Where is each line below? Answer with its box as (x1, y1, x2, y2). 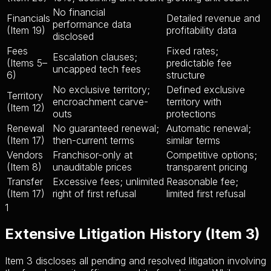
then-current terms (53, 134, 134, 146)
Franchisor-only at (53, 148, 132, 161)
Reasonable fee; (166, 175, 238, 188)
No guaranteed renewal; (53, 122, 159, 134)
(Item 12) (7, 101, 45, 114)
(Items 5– (7, 56, 47, 69)
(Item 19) (7, 24, 45, 36)
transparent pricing (166, 160, 247, 173)
